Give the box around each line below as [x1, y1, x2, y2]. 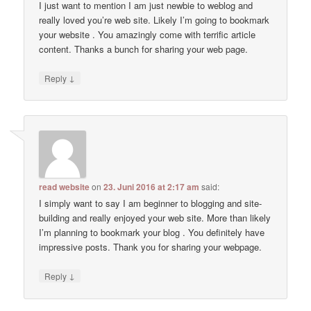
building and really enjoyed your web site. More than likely [39, 211, 271, 225]
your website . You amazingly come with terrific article [39, 27, 256, 41]
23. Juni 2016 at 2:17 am [103, 180, 200, 194]
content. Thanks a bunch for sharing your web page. [39, 42, 249, 56]
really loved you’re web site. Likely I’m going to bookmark [39, 12, 270, 26]
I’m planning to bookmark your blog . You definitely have [39, 226, 265, 239]
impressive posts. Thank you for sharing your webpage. [39, 240, 262, 254]
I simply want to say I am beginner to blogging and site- [39, 196, 262, 210]
